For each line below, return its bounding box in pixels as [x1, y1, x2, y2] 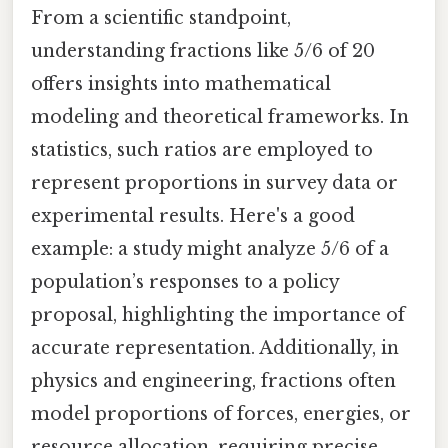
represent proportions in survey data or [31, 172, 398, 195]
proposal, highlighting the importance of [31, 304, 405, 327]
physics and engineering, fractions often [31, 370, 396, 393]
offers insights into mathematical [31, 73, 331, 96]
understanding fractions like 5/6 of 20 [31, 40, 375, 63]
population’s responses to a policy [31, 271, 339, 294]
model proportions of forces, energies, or [31, 403, 411, 426]
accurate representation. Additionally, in [31, 337, 399, 360]
